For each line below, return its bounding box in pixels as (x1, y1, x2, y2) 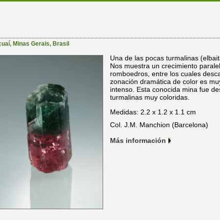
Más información (110, 136, 166, 144)
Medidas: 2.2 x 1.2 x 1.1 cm (110, 108, 196, 116)
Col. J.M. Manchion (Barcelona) (110, 120, 208, 129)
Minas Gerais (13, 40, 50, 47)
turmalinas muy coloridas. (110, 93, 190, 101)
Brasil (53, 40, 69, 47)
